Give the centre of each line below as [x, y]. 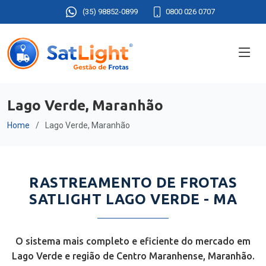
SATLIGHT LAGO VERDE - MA [133, 199]
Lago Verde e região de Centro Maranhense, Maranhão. [133, 256]
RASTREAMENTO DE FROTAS [133, 183]
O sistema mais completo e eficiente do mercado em [133, 241]
